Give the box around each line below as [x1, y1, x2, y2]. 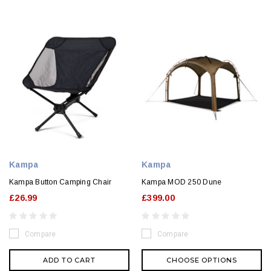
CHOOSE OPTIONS [166, 256, 237, 265]
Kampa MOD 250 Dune [142, 178, 222, 187]
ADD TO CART [43, 256, 96, 265]
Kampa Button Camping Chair [9, 178, 112, 187]
